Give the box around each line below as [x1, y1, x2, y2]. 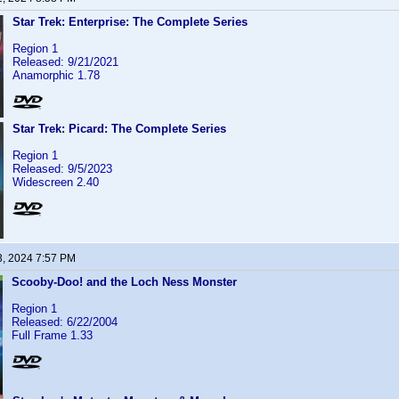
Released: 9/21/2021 [12, 55, 118, 69]
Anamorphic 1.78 [12, 69, 100, 82]
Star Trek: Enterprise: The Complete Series [12, 15, 248, 28]
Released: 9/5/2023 [12, 162, 112, 175]
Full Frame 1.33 [12, 329, 93, 342]
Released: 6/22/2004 [12, 315, 118, 329]
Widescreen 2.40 [12, 175, 99, 189]
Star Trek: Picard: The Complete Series [12, 122, 226, 135]
